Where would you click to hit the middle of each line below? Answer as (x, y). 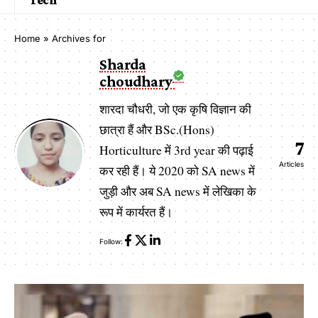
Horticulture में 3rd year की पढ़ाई (176, 150)
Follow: (111, 241)
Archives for (79, 38)
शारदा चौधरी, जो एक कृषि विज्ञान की (175, 109)
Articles (291, 164)
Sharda (123, 64)
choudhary (137, 81)
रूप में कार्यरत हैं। (136, 212)
